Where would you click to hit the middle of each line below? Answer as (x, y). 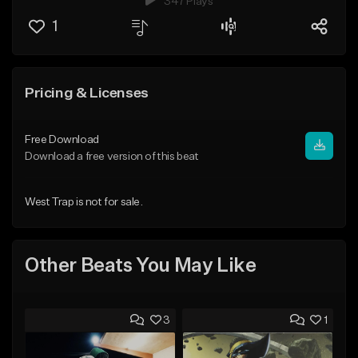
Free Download (62, 139)
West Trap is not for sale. (84, 202)
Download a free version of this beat (112, 156)
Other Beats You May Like (141, 267)
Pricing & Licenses (87, 93)
